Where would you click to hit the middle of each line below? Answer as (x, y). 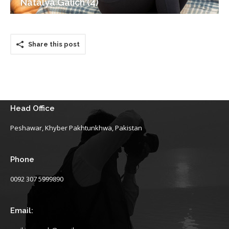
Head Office (32, 108)
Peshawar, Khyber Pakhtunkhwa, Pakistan (76, 128)
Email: (22, 211)
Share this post (54, 44)
